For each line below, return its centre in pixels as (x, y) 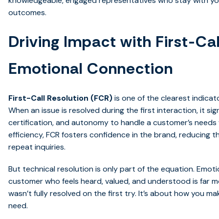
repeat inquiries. (37, 147)
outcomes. (28, 13)
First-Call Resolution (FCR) (61, 98)
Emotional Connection (91, 69)
